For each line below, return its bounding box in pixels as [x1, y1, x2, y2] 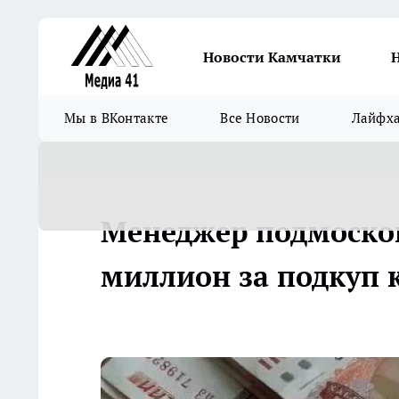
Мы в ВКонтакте [64, 110, 169, 126]
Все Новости [220, 110, 300, 126]
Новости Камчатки [203, 47, 341, 66]
